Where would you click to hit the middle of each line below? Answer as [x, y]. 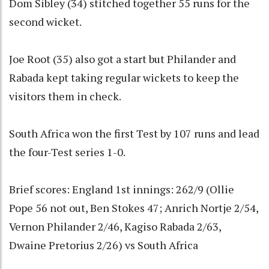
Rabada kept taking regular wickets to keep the [124, 77]
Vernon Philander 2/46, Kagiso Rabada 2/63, [115, 226]
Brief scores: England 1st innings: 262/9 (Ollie [122, 189]
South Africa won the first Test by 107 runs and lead [134, 133]
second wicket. [45, 21]
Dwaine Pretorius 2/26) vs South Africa [104, 245]
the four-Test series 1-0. [67, 152]
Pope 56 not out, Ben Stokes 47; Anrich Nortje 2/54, [134, 207]
